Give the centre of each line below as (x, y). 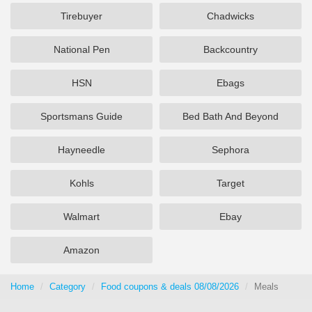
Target (231, 183)
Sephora (231, 150)
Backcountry (231, 49)
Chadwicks (231, 16)
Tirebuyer (81, 16)
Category (68, 287)
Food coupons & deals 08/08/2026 (170, 287)
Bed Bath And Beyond (231, 116)
